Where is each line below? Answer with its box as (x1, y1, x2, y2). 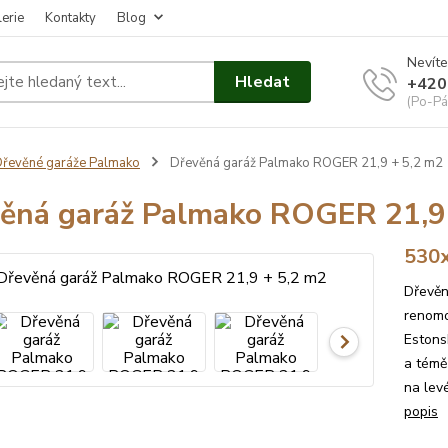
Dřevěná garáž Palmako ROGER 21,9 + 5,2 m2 (166, 154, 443, 172)
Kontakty (45, 9, 96, 27)
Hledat (235, 70, 291, 93)
